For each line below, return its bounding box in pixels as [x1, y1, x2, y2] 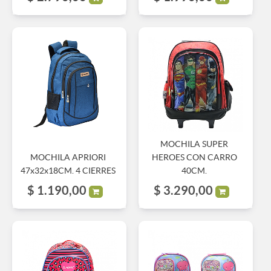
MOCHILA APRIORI [30, 152, 106, 162]
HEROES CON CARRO [151, 152, 237, 162]
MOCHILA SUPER [160, 139, 229, 149]
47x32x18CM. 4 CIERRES [20, 165, 116, 175]
